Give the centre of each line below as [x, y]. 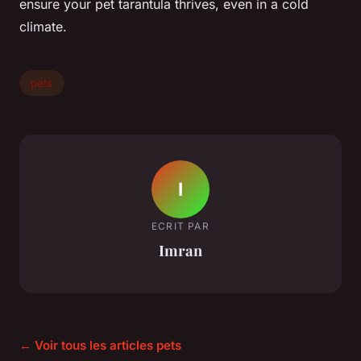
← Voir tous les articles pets [100, 346]
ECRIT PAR [180, 226]
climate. [43, 27]
